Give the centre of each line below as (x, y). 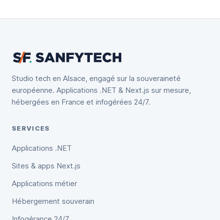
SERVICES (31, 128)
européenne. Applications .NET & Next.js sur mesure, (101, 90)
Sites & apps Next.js (46, 165)
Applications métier (44, 183)
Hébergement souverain (53, 201)
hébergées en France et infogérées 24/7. (81, 102)
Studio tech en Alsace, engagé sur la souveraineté (96, 78)
